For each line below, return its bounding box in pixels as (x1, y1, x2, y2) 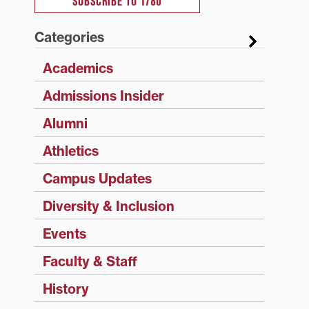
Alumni (42, 115, 88, 132)
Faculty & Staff (42, 253, 137, 270)
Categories (34, 29, 104, 46)
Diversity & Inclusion (42, 198, 175, 215)
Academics (42, 60, 113, 77)
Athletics (42, 143, 99, 160)
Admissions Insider (42, 88, 164, 105)
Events (42, 226, 86, 243)
